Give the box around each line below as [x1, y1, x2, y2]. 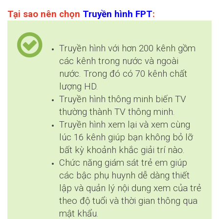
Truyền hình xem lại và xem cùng [59, 119, 190, 131]
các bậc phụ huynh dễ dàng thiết [59, 170, 190, 181]
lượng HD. [59, 81, 98, 92]
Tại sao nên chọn [7, 9, 83, 20]
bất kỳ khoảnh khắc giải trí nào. [59, 145, 185, 156]
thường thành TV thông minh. [59, 107, 175, 118]
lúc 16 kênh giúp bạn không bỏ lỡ [59, 132, 193, 143]
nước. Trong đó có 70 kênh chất [59, 68, 187, 80]
